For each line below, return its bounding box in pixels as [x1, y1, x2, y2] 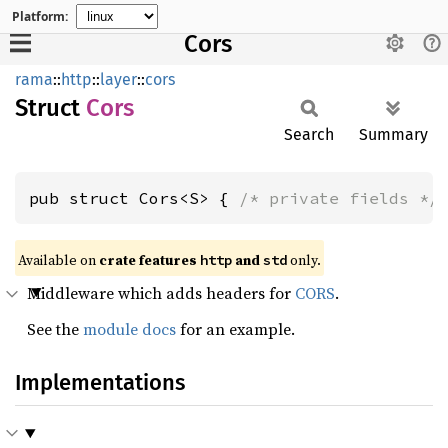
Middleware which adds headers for [27, 282, 295, 304]
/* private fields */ [239, 188, 439, 208]
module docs [83, 318, 176, 340]
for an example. [176, 318, 295, 340]
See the [27, 318, 83, 340]
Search [284, 125, 334, 144]
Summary [359, 125, 428, 144]
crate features [99, 250, 200, 270]
